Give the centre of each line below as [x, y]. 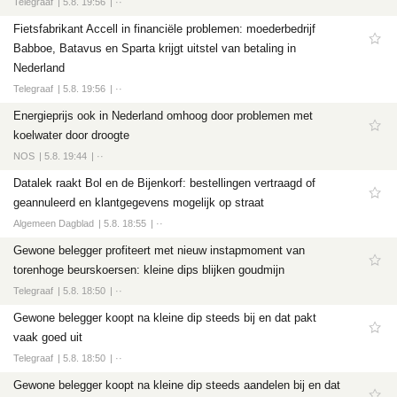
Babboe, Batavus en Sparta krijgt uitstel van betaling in [155, 48]
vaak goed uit [48, 337]
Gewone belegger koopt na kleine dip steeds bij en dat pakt [165, 318]
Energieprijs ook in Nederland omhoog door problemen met [163, 116]
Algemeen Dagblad [54, 223]
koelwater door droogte [71, 135]
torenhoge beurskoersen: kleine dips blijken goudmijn [149, 270]
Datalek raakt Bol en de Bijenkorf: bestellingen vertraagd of [164, 183]
